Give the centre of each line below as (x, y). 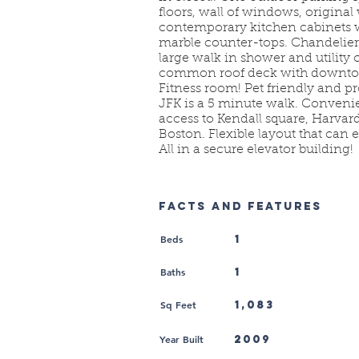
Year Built (182, 339)
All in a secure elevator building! (256, 150)
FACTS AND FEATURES (240, 206)
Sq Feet (178, 305)
